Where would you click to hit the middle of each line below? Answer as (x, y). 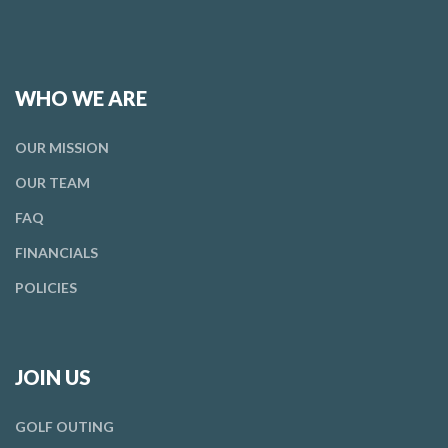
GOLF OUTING (64, 426)
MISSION (77, 147)
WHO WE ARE (81, 98)
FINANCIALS (56, 252)
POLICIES (46, 287)
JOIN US (53, 377)
